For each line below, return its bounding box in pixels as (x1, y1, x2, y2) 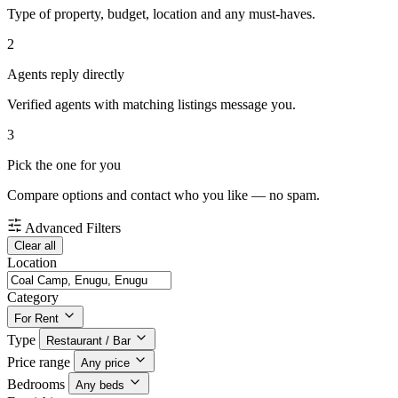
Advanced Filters (25, 220, 121, 236)
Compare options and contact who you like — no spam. (7, 187, 320, 203)
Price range (7, 354, 70, 370)
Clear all (14, 239, 56, 253)
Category (7, 290, 59, 306)
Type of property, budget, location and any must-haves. (7, 6, 315, 22)
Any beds (76, 378, 124, 393)
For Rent (14, 312, 59, 326)
